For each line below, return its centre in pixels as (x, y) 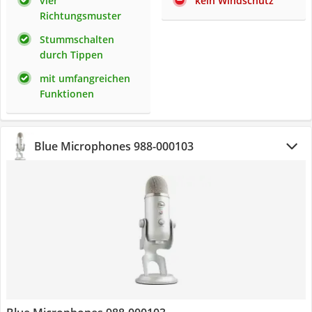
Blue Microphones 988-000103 (114, 146)
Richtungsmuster (80, 16)
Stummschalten (77, 39)
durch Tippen (71, 55)
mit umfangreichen (85, 78)
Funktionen (67, 94)
